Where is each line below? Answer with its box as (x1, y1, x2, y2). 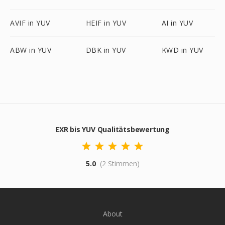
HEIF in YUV (85, 18, 127, 28)
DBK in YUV (85, 45, 126, 55)
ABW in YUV (10, 45, 51, 55)
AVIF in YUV (10, 18, 50, 28)
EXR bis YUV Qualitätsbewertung (55, 125, 170, 134)
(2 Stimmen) (99, 159, 140, 168)
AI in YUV (161, 18, 193, 28)
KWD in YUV (161, 45, 203, 55)
